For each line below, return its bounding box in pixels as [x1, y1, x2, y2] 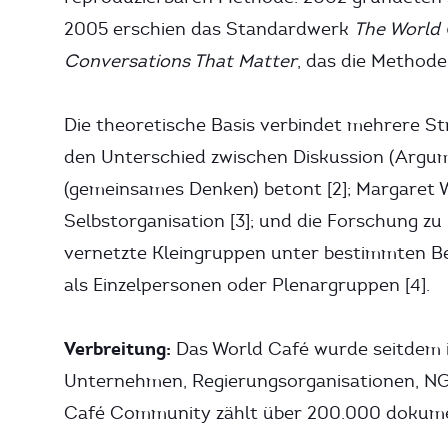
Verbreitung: [64, 337, 171, 360]
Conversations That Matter [64, 50, 297, 72]
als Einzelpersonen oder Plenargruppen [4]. [64, 274, 430, 296]
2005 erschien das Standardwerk [64, 18, 354, 40]
